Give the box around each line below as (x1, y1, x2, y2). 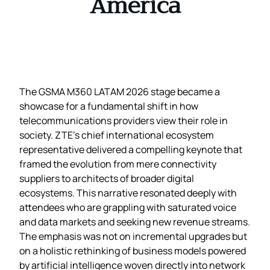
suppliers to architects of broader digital (19, 171, 194, 185)
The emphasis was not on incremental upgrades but (19, 229, 247, 243)
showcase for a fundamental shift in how (19, 99, 198, 113)
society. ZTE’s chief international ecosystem (19, 128, 214, 142)
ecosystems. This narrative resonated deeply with (19, 186, 237, 199)
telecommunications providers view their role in (19, 113, 228, 127)
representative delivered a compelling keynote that (19, 142, 242, 156)
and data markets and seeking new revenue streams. (19, 215, 250, 228)
